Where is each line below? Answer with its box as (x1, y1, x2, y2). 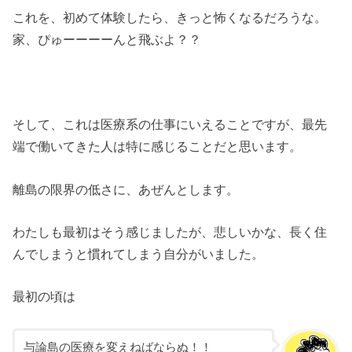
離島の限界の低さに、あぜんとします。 (13, 181, 240, 196)
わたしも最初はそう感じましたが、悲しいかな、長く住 (13, 225, 328, 240)
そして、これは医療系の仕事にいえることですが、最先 (13, 117, 328, 132)
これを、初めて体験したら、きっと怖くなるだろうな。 (13, 9, 328, 24)
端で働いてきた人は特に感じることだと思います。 (13, 139, 302, 154)
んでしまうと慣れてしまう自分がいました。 (13, 247, 265, 262)
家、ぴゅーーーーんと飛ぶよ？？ (13, 31, 202, 46)
